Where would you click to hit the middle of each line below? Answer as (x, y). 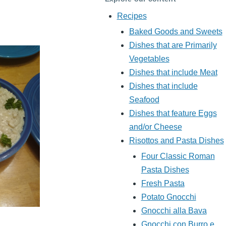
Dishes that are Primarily (173, 45)
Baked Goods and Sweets (176, 32)
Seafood (144, 100)
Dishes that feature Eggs (173, 114)
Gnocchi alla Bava (174, 211)
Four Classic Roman (178, 156)
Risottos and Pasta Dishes (176, 141)
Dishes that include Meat (173, 73)
